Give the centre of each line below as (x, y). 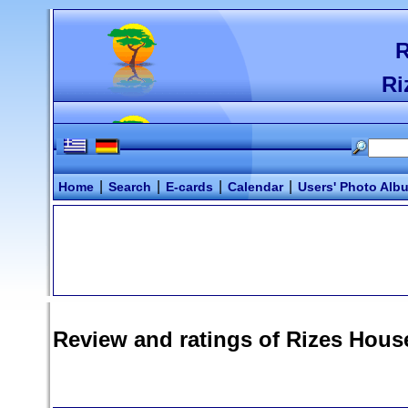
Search (130, 187)
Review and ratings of (169, 339)
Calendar (255, 187)
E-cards (189, 187)
